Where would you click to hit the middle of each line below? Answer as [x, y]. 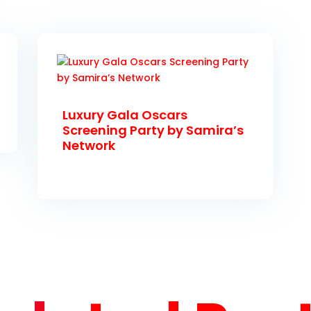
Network [89, 146]
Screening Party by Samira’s [153, 131]
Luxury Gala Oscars [125, 115]
